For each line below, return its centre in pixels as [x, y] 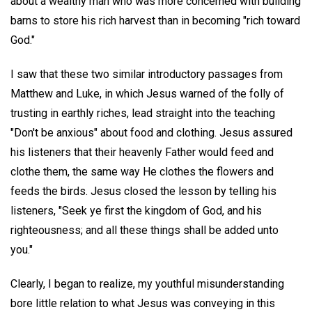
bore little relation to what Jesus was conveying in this [143, 303]
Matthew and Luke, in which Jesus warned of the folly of [147, 93]
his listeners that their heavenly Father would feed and [142, 152]
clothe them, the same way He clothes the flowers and [142, 171]
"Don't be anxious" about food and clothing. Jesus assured [151, 132]
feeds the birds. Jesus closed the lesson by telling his [143, 191]
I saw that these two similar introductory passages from [147, 74]
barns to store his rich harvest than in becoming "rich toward [155, 20]
